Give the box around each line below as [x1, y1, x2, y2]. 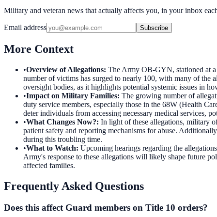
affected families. [23, 161, 75, 170]
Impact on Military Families [26, 91, 117, 100]
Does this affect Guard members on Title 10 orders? [4, 202, 208, 213]
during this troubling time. [23, 135, 102, 143]
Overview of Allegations [26, 65, 104, 74]
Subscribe [140, 24, 168, 31]
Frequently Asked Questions [4, 179, 144, 192]
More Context [4, 42, 74, 55]
